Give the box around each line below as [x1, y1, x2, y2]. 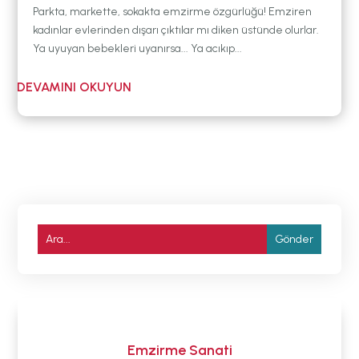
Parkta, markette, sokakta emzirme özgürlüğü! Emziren [33, 5, 313, 19]
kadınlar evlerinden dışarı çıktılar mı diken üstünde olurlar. [33, 23, 320, 38]
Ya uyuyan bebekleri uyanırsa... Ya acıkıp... [33, 42, 243, 56]
